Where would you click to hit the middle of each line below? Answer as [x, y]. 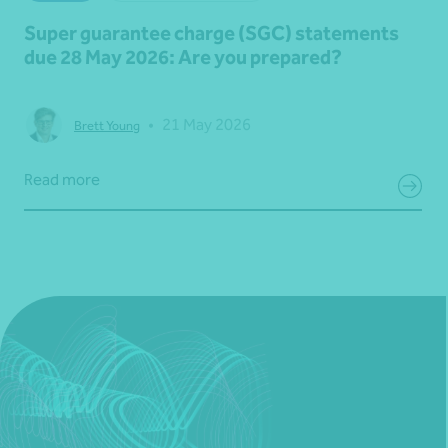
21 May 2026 [206, 124]
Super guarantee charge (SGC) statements [211, 33]
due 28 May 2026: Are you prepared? [183, 57]
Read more [62, 179]
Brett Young [107, 125]
